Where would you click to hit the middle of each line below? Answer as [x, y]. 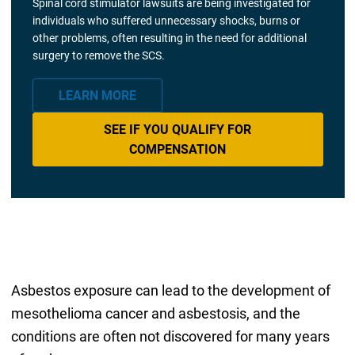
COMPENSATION [177, 149]
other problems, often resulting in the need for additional [169, 38]
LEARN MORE [97, 96]
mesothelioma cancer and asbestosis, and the [155, 313]
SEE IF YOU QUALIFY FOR [177, 129]
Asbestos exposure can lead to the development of [170, 290]
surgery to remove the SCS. [98, 56]
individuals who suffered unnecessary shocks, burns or [166, 21]
